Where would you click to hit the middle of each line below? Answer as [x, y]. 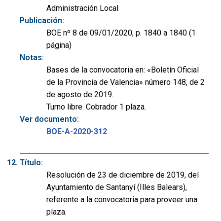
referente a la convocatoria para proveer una [122, 199]
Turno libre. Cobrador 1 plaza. [96, 107]
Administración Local [82, 8]
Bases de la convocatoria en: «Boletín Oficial [123, 70]
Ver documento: [49, 119]
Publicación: [42, 20]
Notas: [32, 57]
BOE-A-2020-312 [77, 131]
